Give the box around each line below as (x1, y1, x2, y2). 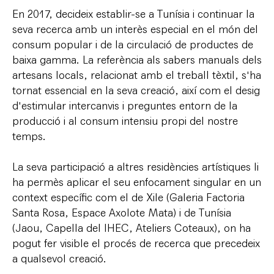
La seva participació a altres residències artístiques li (12, 160, 259, 174)
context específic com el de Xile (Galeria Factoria (12, 191, 245, 204)
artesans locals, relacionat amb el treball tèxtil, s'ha (12, 68, 261, 82)
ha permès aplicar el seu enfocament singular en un (12, 176, 261, 189)
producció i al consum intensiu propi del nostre (12, 114, 238, 128)
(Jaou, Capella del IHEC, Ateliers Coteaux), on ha (12, 221, 251, 235)
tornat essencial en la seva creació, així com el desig (12, 84, 260, 97)
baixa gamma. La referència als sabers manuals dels (12, 53, 262, 67)
